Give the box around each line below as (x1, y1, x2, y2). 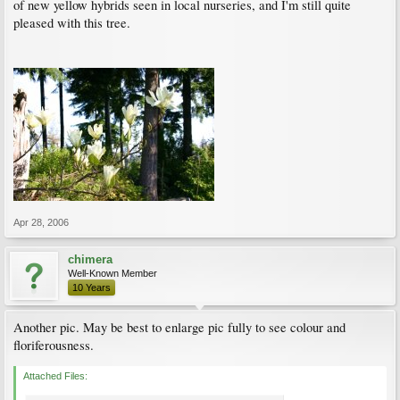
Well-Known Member (68, 268, 157, 279)
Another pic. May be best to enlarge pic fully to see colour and (13, 319, 346, 336)
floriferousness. (13, 337, 94, 354)
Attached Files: (23, 371, 87, 381)
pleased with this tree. (13, 14, 130, 31)
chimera (68, 253, 112, 266)
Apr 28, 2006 (13, 217, 69, 228)
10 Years (72, 282, 111, 293)
